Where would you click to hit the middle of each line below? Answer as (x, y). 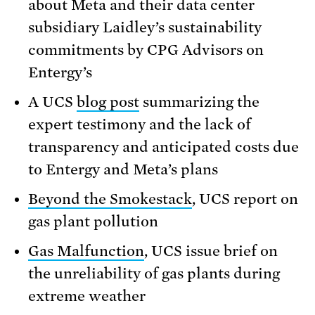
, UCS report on (245, 199)
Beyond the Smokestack (110, 199)
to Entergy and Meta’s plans (123, 170)
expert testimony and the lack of (140, 125)
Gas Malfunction (86, 251)
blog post (108, 102)
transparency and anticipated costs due (163, 147)
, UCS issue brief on (211, 251)
